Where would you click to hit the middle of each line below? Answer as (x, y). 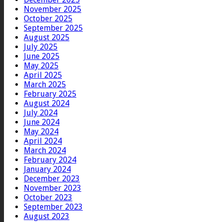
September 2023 (53, 207)
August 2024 (47, 104)
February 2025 (50, 94)
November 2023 (53, 188)
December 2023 (52, 179)
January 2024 (47, 169)
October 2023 (48, 198)
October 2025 (48, 19)
